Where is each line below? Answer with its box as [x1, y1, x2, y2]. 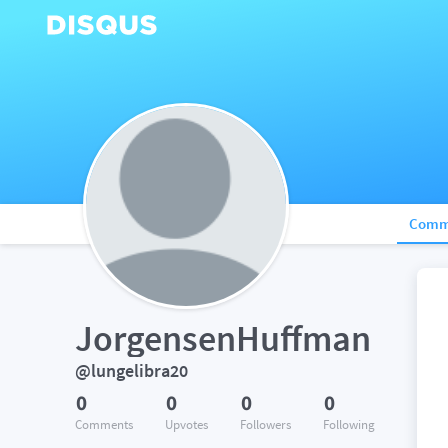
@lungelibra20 [75, 359, 188, 382]
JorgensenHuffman [75, 316, 371, 361]
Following [323, 416, 375, 433]
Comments [75, 416, 133, 433]
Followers [240, 416, 291, 433]
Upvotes [165, 416, 208, 433]
